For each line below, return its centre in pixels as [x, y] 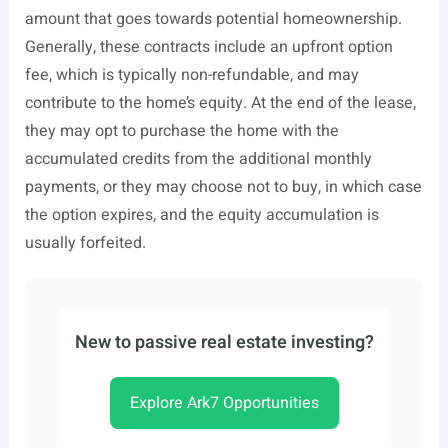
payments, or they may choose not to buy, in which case [223, 187]
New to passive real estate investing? [224, 342]
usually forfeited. [85, 243]
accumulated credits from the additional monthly [198, 159]
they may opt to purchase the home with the [181, 131]
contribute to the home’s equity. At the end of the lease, [220, 103]
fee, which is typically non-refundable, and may [191, 75]
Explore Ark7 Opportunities [224, 403]
